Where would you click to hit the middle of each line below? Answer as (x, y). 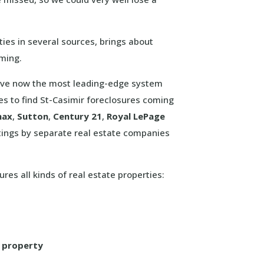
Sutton (33, 116)
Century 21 (78, 116)
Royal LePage (136, 116)
